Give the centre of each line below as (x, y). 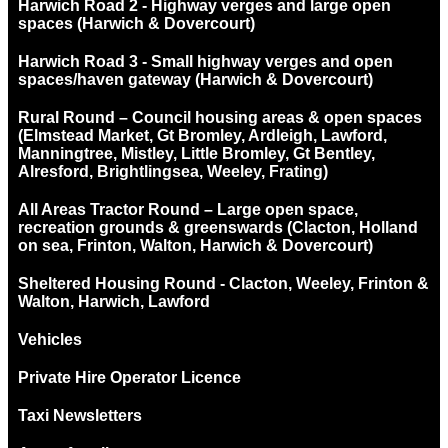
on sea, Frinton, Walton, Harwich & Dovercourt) (195, 245)
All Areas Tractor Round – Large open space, (188, 209)
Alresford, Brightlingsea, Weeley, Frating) (173, 171)
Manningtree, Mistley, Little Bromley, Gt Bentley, (196, 153)
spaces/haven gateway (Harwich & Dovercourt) (195, 79)
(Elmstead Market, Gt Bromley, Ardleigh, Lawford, (202, 135)
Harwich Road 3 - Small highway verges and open (205, 61)
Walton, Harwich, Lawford (114, 301)
